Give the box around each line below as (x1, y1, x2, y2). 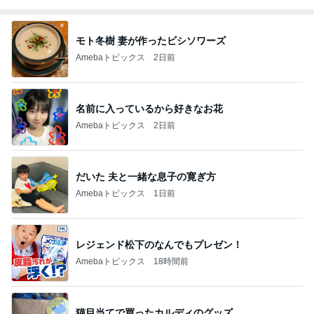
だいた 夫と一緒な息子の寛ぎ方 (76, 170, 216, 182)
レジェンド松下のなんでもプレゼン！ (76, 238, 243, 250)
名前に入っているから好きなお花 (76, 102, 223, 114)
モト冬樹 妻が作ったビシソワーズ (76, 34, 226, 46)
